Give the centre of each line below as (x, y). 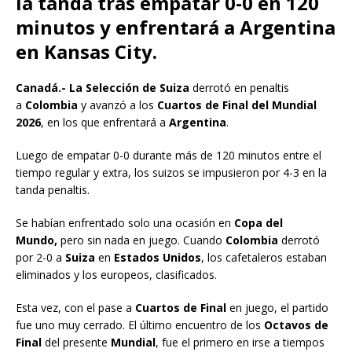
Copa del (258, 222)
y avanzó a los (119, 104)
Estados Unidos (158, 257)
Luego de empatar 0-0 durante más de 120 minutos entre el (169, 155)
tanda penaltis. (53, 189)
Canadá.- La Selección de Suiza (103, 87)
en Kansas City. (86, 51)
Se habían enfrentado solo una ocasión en (125, 222)
